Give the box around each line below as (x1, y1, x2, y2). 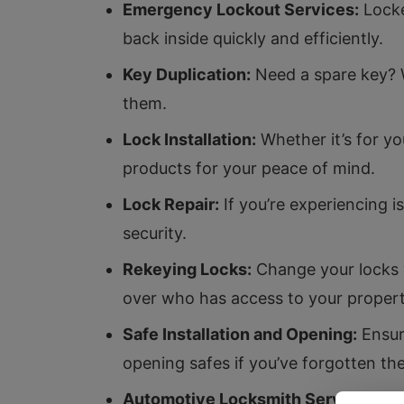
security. (123, 224, 187, 243)
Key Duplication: (123, 65, 251, 84)
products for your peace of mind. (123, 159, 375, 178)
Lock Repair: (123, 195, 219, 214)
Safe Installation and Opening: (123, 325, 357, 344)
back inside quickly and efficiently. (123, 29, 383, 48)
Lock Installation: (123, 130, 256, 149)
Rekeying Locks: (123, 260, 252, 279)
